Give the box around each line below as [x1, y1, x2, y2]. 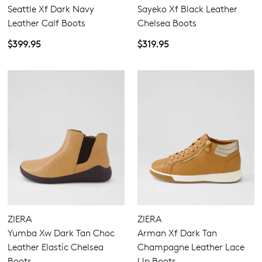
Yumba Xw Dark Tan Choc [8, 227, 115, 239]
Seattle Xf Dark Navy [8, 3, 94, 15]
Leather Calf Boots [8, 17, 85, 29]
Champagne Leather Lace [137, 241, 244, 253]
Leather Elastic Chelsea [8, 241, 104, 253]
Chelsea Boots [137, 17, 196, 29]
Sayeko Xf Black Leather [137, 3, 237, 15]
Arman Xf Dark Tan [137, 227, 217, 239]
